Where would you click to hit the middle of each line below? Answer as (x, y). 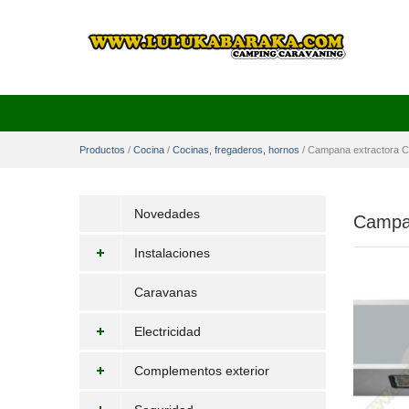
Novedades (167, 214)
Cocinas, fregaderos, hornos (236, 150)
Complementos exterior (202, 371)
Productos (102, 150)
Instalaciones (172, 253)
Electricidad (168, 331)
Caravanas (166, 292)
